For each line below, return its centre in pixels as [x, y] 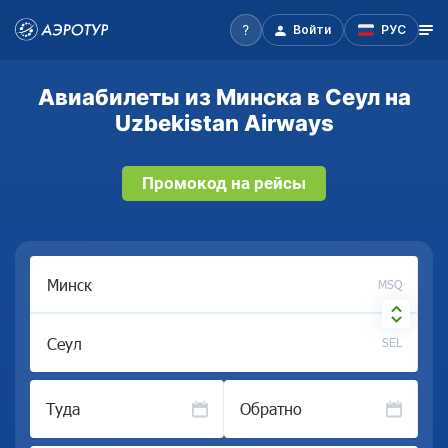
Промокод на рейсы [224, 183]
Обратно [271, 408]
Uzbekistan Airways [224, 122]
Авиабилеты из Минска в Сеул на [224, 96]
